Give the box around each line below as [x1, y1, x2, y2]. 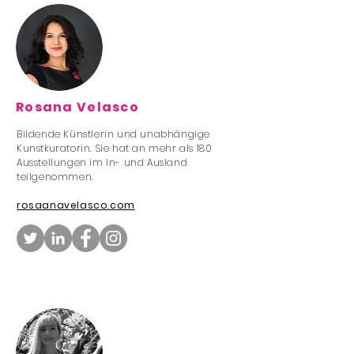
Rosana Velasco [16, 98, 139, 116]
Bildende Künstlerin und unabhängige [17, 127, 211, 141]
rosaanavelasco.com [17, 198, 135, 212]
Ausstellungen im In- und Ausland [17, 156, 188, 169]
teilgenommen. [17, 170, 94, 183]
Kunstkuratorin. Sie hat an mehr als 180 [17, 141, 213, 155]
